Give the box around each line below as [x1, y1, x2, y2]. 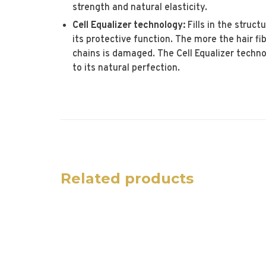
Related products [61, 170, 194, 188]
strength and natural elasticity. [72, 1, 207, 14]
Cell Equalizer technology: [72, 20, 185, 32]
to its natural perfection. [72, 62, 180, 75]
